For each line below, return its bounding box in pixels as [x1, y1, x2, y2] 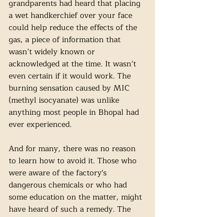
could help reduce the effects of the [9, 21, 139, 34]
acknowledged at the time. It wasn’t [9, 58, 139, 70]
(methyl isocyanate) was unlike [9, 94, 122, 107]
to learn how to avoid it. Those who [9, 155, 139, 167]
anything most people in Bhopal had [9, 106, 141, 119]
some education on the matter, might [9, 191, 144, 203]
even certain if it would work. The [9, 70, 133, 82]
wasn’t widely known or [9, 46, 97, 58]
